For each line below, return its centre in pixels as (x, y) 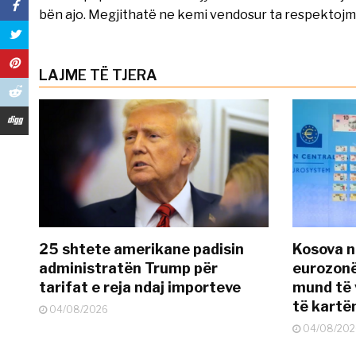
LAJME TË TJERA (98, 75)
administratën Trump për (128, 269)
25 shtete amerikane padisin (141, 250)
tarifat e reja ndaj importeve (139, 288)
